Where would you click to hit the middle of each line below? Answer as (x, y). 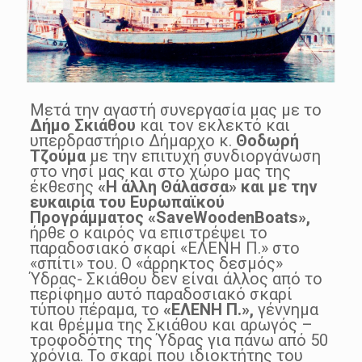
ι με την (288, 186)
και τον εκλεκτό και (213, 125)
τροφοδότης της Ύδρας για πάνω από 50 (179, 340)
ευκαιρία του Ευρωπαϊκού (127, 202)
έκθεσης (63, 186)
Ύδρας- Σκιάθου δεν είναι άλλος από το (176, 278)
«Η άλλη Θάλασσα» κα (178, 186)
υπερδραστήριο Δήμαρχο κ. (133, 140)
